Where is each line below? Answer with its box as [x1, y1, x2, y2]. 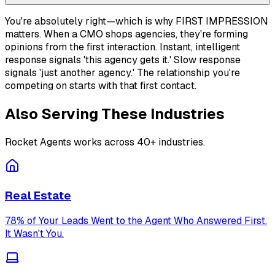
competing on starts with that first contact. [5, 79, 196, 93]
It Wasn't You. [5, 227, 64, 241]
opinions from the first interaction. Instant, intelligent [5, 41, 240, 54]
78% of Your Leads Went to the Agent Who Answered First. [5, 214, 267, 228]
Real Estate [5, 187, 71, 203]
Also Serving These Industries [5, 104, 225, 123]
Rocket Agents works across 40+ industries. [5, 135, 205, 149]
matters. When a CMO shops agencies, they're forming [5, 28, 248, 41]
